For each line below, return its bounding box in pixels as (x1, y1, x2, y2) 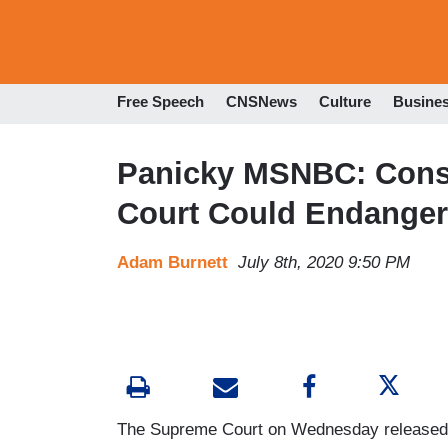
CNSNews (226, 93, 297, 111)
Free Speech (117, 93, 204, 111)
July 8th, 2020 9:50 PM (238, 252, 410, 272)
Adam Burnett (117, 252, 228, 272)
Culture (319, 93, 371, 111)
